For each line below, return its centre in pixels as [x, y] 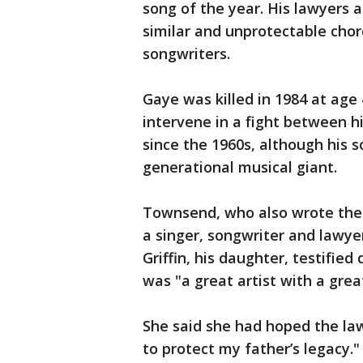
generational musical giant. [240, 167]
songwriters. [186, 54]
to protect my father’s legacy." [251, 349]
